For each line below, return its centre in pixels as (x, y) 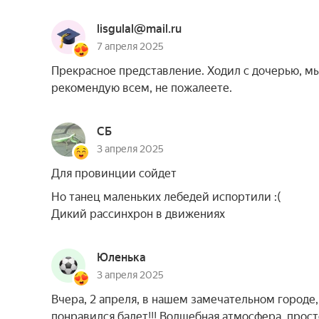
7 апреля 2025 (130, 46)
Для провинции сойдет (114, 173)
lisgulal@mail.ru (139, 29)
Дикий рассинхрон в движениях (138, 214)
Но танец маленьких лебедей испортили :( (166, 197)
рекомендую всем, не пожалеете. (142, 88)
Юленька (121, 257)
